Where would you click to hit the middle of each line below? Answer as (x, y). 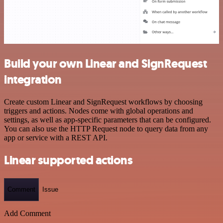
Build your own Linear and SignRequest (106, 64)
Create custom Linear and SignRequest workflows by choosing (103, 102)
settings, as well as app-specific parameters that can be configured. (108, 120)
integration (33, 80)
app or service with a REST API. (56, 138)
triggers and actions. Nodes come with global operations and (99, 111)
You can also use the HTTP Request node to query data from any (106, 129)
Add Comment (27, 213)
